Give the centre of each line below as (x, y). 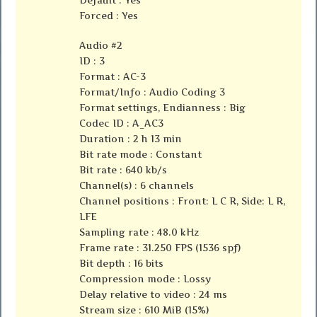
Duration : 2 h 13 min (131, 139)
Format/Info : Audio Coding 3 (152, 92)
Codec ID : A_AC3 (122, 123)
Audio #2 (101, 46)
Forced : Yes (109, 16)
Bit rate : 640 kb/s (123, 170)
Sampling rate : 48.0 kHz (139, 232)
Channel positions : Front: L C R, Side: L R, (183, 201)
